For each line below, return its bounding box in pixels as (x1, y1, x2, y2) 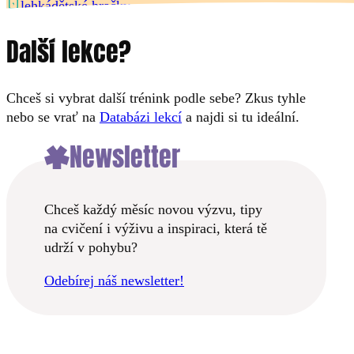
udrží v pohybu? (44, 239, 137, 255)
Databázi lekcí (100, 109, 182, 126)
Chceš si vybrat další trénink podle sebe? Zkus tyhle (6, 90, 306, 107)
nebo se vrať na (6, 109, 100, 126)
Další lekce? (6, 32, 131, 71)
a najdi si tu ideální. (182, 109, 299, 126)
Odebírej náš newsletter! (44, 272, 184, 288)
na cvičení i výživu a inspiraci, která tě (44, 220, 267, 236)
